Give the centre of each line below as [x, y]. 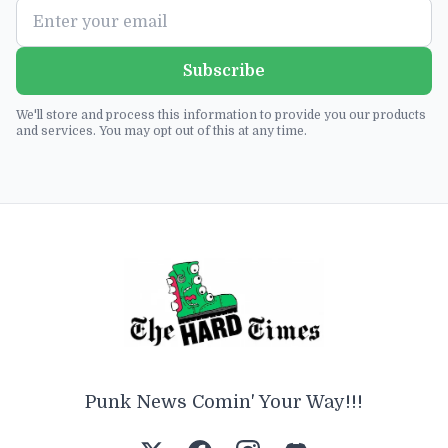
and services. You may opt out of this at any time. [161, 131]
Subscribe [224, 71]
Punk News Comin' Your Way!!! [224, 402]
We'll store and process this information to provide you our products [221, 115]
